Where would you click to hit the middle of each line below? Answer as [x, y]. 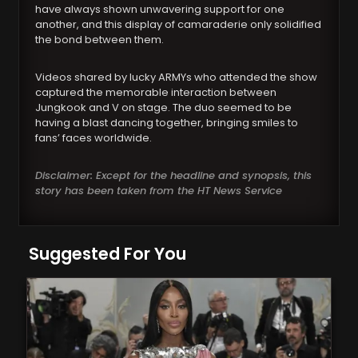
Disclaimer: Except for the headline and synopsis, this [174, 176]
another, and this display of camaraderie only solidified [179, 25]
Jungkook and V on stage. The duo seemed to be [164, 108]
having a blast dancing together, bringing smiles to [167, 123]
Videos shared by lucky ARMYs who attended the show [177, 78]
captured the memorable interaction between [156, 93]
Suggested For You [108, 254]
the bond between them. [100, 40]
